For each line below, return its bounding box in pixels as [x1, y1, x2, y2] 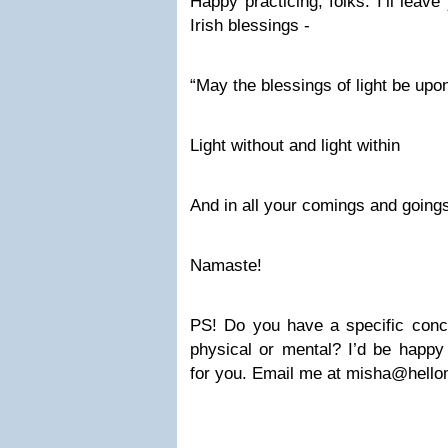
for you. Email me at [190, 364, 346, 383]
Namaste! [190, 256, 262, 275]
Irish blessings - [190, 16, 310, 35]
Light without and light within [190, 136, 400, 155]
